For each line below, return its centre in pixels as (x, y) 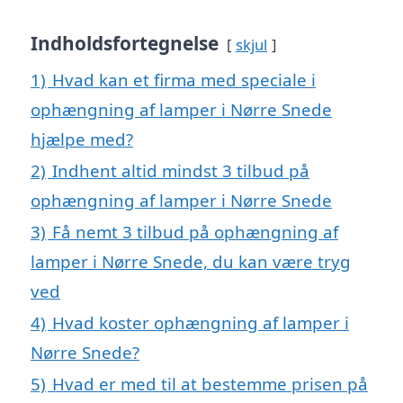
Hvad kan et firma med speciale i (184, 79)
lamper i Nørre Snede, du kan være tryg (191, 261)
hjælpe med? (82, 139)
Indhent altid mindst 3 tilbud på (181, 170)
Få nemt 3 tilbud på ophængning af (195, 231)
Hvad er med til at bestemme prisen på (210, 383)
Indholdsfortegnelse (125, 43)
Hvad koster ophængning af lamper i (201, 322)
